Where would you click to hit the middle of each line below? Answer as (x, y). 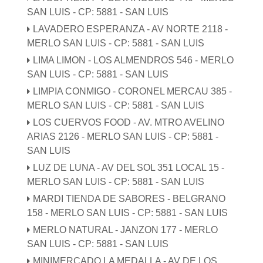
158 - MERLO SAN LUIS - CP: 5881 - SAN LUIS (128, 213)
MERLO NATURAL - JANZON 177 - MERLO (126, 230)
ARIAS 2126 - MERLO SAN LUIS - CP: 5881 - (123, 136)
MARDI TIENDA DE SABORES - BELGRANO (129, 198)
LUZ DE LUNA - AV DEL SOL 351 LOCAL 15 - (129, 167)
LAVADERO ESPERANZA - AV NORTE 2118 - (131, 29)
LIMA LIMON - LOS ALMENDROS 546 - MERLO (134, 60)
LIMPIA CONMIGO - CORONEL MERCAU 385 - (133, 91)
